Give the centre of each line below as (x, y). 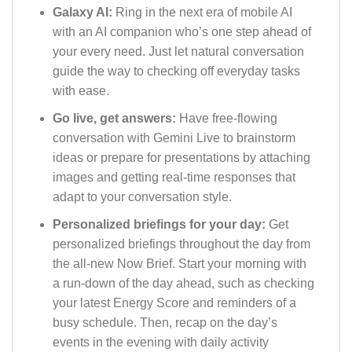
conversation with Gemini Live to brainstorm (174, 138)
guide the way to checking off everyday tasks (176, 71)
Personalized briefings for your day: (160, 224)
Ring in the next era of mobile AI (203, 13)
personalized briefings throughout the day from (181, 244)
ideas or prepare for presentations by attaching (181, 158)
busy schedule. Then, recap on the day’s (165, 322)
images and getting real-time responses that (174, 178)
